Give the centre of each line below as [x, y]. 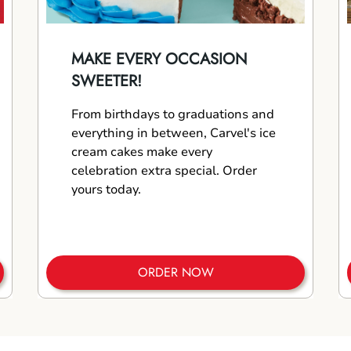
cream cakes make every [142, 152]
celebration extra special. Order [164, 171]
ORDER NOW [175, 272]
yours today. [106, 190]
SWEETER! [107, 81]
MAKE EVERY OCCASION [159, 59]
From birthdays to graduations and [173, 114]
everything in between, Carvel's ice [174, 133]
